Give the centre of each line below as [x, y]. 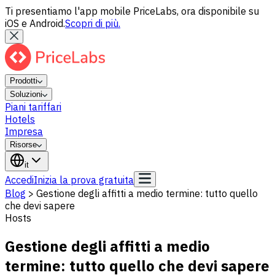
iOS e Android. [35, 23]
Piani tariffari [33, 107]
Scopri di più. [93, 23]
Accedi [19, 180]
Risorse [23, 145]
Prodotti [24, 81]
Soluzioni [26, 94]
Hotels [20, 119]
